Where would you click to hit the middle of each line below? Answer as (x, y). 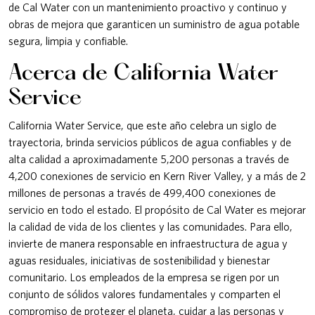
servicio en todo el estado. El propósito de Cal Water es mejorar (157, 209)
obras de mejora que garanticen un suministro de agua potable (154, 24)
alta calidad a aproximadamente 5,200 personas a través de (149, 159)
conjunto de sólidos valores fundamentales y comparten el (144, 294)
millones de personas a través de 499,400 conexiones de (142, 192)
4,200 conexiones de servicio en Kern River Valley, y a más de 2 (157, 175)
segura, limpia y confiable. (68, 40)
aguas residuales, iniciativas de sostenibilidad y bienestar (139, 260)
